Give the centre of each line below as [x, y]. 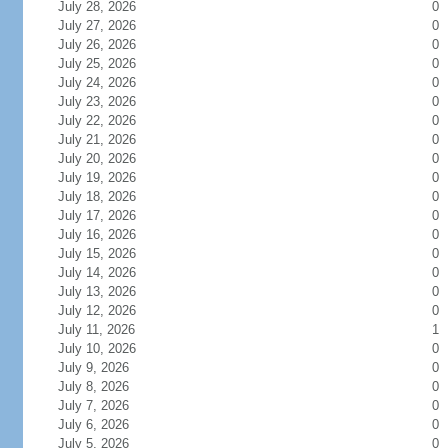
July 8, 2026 [105, 386]
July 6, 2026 [105, 424]
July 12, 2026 [108, 310]
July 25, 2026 [108, 63]
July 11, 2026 [108, 329]
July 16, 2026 [108, 234]
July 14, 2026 [108, 272]
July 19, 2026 [108, 177]
